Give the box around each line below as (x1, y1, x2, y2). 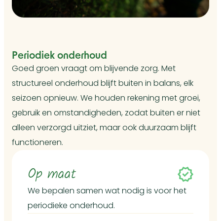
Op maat (28, 163, 76, 186)
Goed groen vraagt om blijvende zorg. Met (12, 63, 176, 74)
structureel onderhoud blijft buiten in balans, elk (12, 77, 193, 89)
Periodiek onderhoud (12, 49, 107, 61)
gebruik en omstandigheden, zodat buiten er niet (12, 107, 200, 119)
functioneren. (12, 137, 63, 148)
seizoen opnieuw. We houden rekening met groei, (12, 92, 200, 104)
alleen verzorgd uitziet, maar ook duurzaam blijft (12, 122, 196, 134)
